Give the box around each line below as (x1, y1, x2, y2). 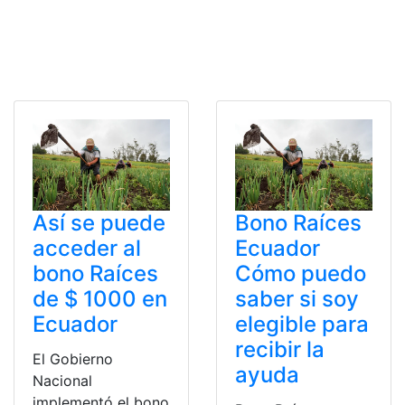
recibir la (235, 336, 325, 363)
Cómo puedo (235, 260, 366, 287)
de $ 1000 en (33, 286, 167, 313)
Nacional (33, 372, 92, 391)
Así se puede (33, 210, 165, 237)
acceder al (33, 235, 141, 262)
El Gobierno (33, 350, 113, 369)
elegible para (235, 311, 369, 338)
